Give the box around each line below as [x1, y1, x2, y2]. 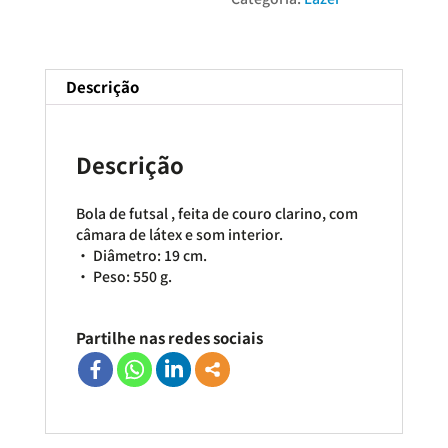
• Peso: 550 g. [75, 265, 172, 286]
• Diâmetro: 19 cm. [75, 244, 207, 265]
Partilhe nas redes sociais [75, 326, 263, 348]
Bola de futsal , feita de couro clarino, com [75, 202, 358, 223]
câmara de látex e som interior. [75, 223, 283, 244]
